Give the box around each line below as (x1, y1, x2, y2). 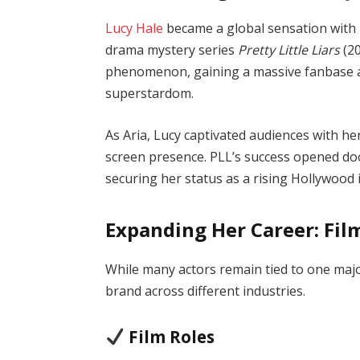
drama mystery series (105, 41, 239, 59)
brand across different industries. (105, 282, 306, 301)
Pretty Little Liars (238, 41, 341, 59)
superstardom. (105, 84, 194, 102)
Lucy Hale (105, 19, 164, 37)
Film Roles (128, 325, 215, 348)
